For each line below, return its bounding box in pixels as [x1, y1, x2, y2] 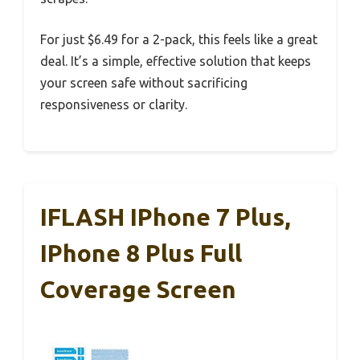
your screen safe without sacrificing [40, 75, 247, 90]
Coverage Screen [40, 275, 236, 303]
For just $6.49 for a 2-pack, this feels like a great [40, 31, 317, 47]
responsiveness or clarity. [40, 96, 187, 112]
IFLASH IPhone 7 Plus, [40, 202, 291, 231]
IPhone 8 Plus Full [40, 239, 242, 267]
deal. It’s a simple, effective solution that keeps [40, 53, 311, 68]
